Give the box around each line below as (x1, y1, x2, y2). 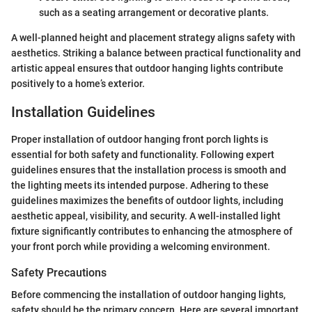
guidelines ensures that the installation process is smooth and (11, 164, 286, 175)
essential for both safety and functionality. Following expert (11, 148, 274, 160)
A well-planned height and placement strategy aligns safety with (11, 32, 295, 44)
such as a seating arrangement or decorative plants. (39, 7, 269, 19)
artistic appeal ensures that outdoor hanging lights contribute (11, 63, 283, 75)
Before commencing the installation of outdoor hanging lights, (11, 289, 286, 300)
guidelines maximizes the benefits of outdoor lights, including (11, 194, 283, 206)
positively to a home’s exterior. (11, 78, 145, 90)
